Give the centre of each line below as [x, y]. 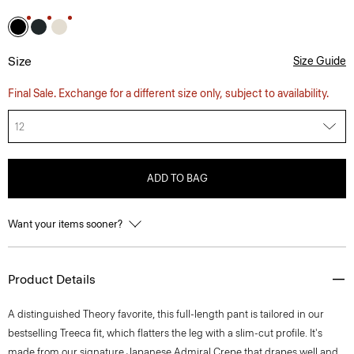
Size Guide [320, 61]
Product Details [52, 279]
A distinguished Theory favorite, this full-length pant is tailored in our [166, 314]
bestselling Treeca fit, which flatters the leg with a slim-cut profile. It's [165, 333]
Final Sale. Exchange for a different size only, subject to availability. [168, 94]
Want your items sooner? [66, 224]
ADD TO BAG [177, 178]
